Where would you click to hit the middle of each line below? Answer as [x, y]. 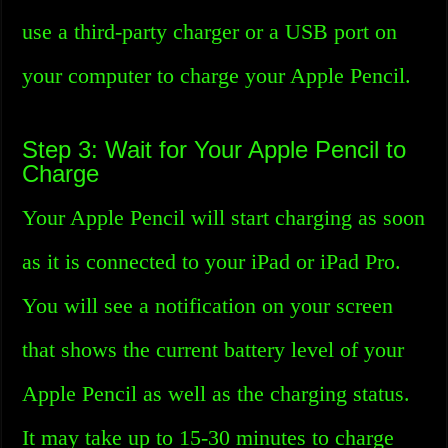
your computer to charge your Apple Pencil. [217, 75]
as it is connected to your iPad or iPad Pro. [212, 261]
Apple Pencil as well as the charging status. [216, 393]
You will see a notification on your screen [208, 305]
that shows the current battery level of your [213, 349]
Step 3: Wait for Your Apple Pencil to [214, 149]
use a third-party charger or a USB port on [210, 31]
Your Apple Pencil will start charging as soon [224, 217]
